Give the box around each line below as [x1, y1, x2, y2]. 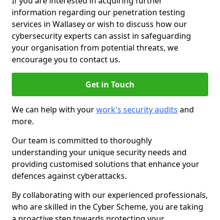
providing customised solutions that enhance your [12, 159, 199, 169]
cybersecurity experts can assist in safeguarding [12, 30, 191, 41]
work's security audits [96, 104, 178, 115]
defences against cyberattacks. [12, 170, 127, 181]
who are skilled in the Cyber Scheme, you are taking [12, 201, 203, 212]
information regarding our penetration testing [12, 7, 185, 18]
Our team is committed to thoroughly [12, 135, 152, 146]
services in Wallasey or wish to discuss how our [12, 19, 187, 29]
